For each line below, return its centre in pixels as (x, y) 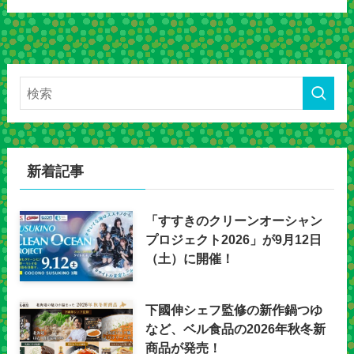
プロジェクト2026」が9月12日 (234, 239)
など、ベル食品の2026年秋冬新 (236, 328)
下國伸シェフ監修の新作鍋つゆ (234, 309)
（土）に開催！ (190, 258)
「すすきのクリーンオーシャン (234, 220)
